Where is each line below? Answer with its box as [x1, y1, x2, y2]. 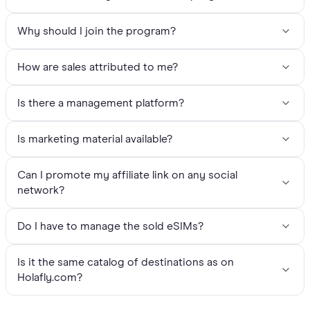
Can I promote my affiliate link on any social [17, 170, 237, 181]
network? [17, 185, 64, 197]
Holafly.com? [17, 272, 82, 284]
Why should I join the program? [17, 26, 176, 37]
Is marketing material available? [17, 134, 172, 145]
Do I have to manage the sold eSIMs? [17, 221, 203, 232]
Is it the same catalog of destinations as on [17, 257, 234, 268]
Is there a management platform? [17, 98, 184, 109]
